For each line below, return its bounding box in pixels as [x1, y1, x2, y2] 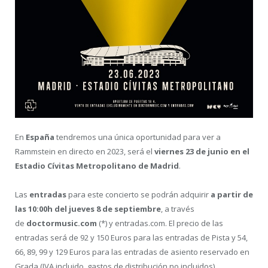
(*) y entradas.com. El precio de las [97, 218, 223, 229]
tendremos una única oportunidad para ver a [54, 132, 221, 143]
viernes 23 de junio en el [154, 146, 249, 157]
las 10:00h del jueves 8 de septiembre [15, 203, 161, 215]
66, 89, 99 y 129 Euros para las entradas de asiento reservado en [15, 246, 249, 258]
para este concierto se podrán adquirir [66, 189, 211, 200]
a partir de [211, 189, 253, 200]
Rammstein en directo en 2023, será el [15, 146, 154, 157]
